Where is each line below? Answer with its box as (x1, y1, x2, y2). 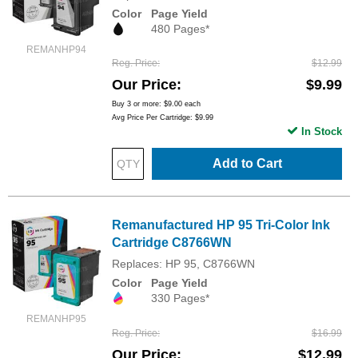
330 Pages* (151, 292, 209, 305)
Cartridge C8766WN (112, 236, 232, 250)
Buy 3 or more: (112, 100, 164, 109)
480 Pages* (151, 22, 209, 36)
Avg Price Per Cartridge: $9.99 (112, 113, 213, 122)
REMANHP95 (26, 313, 86, 325)
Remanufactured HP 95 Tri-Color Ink (112, 218, 330, 233)
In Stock (301, 125, 342, 138)
